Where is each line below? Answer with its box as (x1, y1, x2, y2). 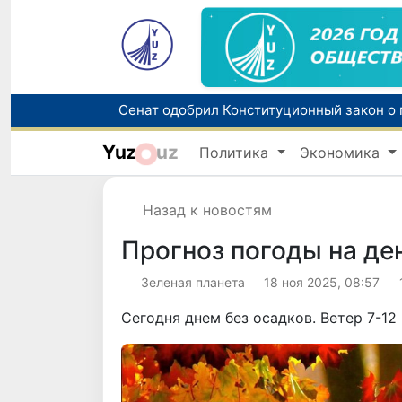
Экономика (300, 143, 385, 162)
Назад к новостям (143, 201, 272, 220)
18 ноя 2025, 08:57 (264, 275, 380, 291)
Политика (199, 143, 274, 162)
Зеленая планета (140, 275, 245, 291)
